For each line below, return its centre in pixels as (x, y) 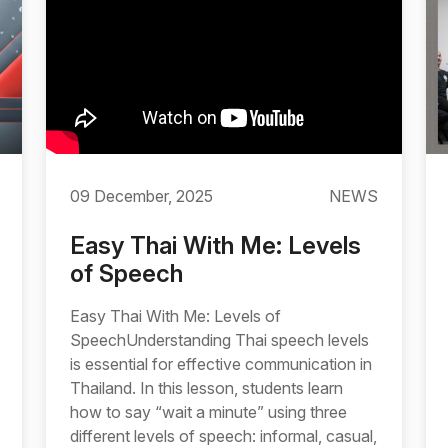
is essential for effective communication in (221, 364)
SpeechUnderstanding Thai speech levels (219, 340)
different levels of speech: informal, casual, (223, 436)
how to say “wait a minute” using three (208, 412)
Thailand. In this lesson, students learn (206, 388)
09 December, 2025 (141, 196)
